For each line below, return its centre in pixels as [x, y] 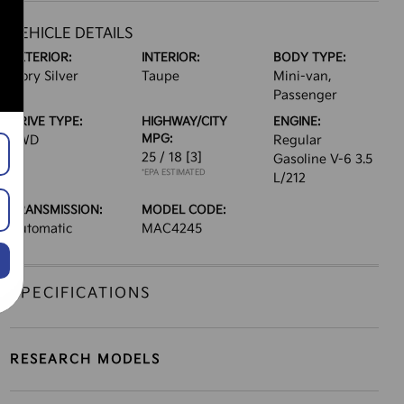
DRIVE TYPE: [46, 122]
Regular [298, 140]
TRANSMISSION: [56, 210]
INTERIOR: [170, 58]
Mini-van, [303, 76]
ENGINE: [298, 122]
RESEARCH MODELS [85, 359]
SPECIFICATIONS [80, 294]
